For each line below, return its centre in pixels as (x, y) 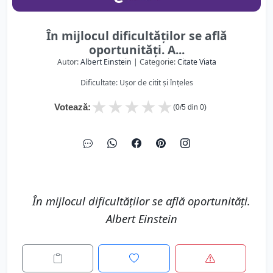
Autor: (69, 62)
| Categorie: (154, 62)
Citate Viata (197, 62)
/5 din (190, 107)
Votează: (73, 107)
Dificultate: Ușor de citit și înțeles (136, 83)
